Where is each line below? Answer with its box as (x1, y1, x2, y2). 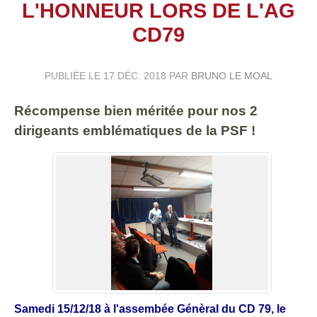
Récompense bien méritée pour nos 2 (14, 103, 258, 118)
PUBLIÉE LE (45, 69, 103, 81)
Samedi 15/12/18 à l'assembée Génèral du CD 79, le (14, 302, 286, 315)
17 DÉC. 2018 (103, 69, 166, 81)
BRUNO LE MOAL (191, 69, 272, 81)
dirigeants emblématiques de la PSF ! (14, 122, 255, 138)
